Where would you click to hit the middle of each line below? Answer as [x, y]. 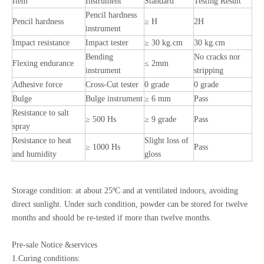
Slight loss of [166, 141]
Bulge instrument [114, 99]
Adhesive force [37, 85]
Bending [99, 57]
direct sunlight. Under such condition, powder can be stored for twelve [130, 204]
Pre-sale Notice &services [55, 245]
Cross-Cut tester [112, 85]
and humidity [34, 154]
